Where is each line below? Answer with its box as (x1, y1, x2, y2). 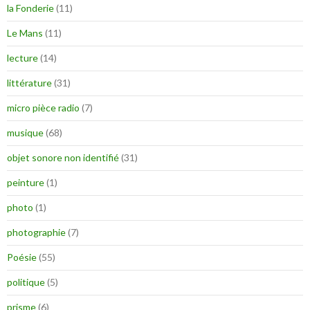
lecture (7, 52, 38, 64)
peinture (7, 176, 44, 189)
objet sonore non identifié (7, 152, 119, 164)
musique (7, 127, 44, 139)
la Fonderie (7, 2, 54, 15)
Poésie (7, 251, 37, 264)
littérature (7, 77, 52, 89)
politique (7, 276, 45, 289)
